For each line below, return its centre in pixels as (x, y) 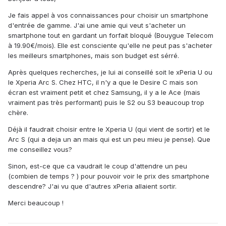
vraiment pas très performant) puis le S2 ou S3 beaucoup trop (106, 103)
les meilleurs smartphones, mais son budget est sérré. (94, 56)
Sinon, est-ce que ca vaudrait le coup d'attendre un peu (98, 166)
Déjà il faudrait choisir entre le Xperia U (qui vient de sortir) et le (109, 129)
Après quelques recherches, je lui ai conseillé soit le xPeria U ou (110, 72)
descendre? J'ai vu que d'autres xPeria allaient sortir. (92, 186)
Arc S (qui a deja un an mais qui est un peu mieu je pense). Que (109, 139)
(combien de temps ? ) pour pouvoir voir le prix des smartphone (109, 176)
